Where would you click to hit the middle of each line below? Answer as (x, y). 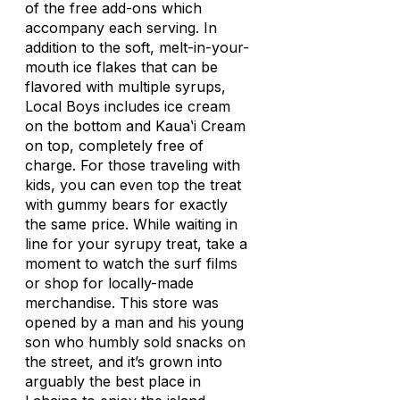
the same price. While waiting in (131, 224)
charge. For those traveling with (133, 165)
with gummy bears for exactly (126, 204)
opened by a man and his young (134, 322)
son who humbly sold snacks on (135, 342)
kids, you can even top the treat (133, 185)
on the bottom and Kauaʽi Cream (135, 126)
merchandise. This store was (122, 303)
